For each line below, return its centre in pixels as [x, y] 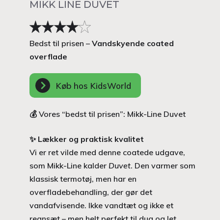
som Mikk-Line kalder [69, 165]
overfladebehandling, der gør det [91, 192]
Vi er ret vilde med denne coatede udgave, [107, 152]
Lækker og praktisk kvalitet [91, 139]
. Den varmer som [163, 165]
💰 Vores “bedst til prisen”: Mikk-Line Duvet [108, 114]
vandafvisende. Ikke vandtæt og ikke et [101, 205]
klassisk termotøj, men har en [83, 179]
